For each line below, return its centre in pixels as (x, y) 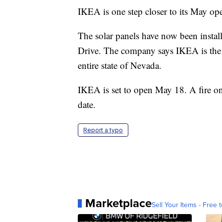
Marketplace (118, 203)
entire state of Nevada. (120, 65)
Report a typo (103, 130)
